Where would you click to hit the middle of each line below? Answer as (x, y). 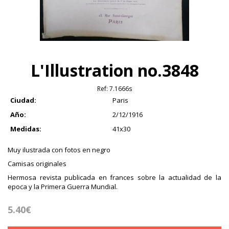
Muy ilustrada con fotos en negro (59, 150)
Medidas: (26, 129)
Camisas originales (37, 164)
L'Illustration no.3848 (114, 71)
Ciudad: (23, 100)
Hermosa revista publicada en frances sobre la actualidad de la (114, 178)
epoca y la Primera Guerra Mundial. (63, 187)
